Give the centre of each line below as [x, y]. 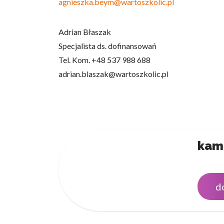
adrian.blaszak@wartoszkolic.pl [113, 74]
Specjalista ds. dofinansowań [107, 46]
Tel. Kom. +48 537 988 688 [104, 60]
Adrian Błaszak [85, 32]
